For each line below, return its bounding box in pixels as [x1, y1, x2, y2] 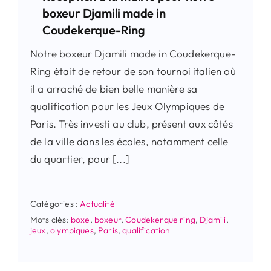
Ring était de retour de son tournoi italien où [30, 64, 236, 77]
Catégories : [30, 198, 80, 209]
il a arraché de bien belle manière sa [30, 82, 198, 95]
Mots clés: [30, 214, 71, 225]
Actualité [80, 198, 115, 209]
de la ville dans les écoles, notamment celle [30, 134, 229, 148]
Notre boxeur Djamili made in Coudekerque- [30, 47, 236, 60]
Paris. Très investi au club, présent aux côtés [30, 117, 233, 130]
